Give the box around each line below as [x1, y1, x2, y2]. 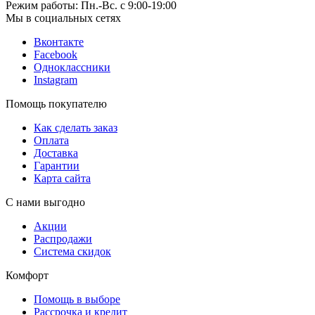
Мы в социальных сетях [6, 11, 121, 24]
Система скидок [34, 245, 111, 257]
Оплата [34, 134, 69, 146]
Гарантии [34, 159, 79, 172]
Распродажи [34, 232, 92, 245]
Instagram [34, 73, 77, 86]
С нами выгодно [6, 195, 85, 208]
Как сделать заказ [34, 121, 117, 134]
